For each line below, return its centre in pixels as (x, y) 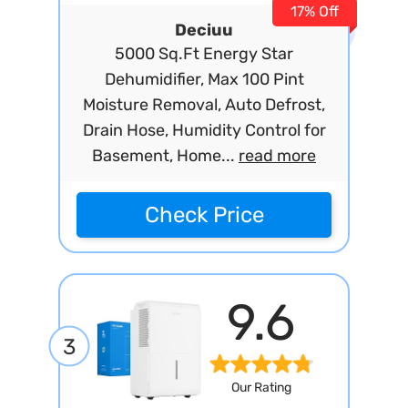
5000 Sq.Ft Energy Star (204, 54)
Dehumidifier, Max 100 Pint (204, 79)
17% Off (315, 11)
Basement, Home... (165, 156)
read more (277, 156)
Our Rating (261, 388)
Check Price (204, 215)
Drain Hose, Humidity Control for (204, 130)
